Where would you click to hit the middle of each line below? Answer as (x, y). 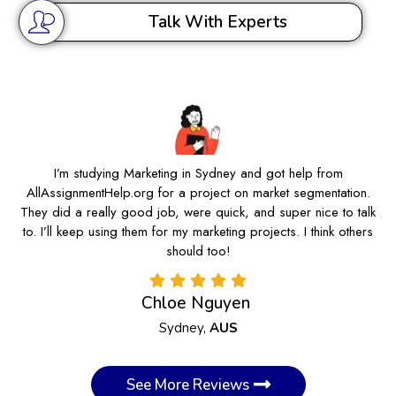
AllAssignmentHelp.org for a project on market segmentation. (198, 193)
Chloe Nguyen (196, 304)
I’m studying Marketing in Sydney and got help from (198, 174)
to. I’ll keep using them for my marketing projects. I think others (198, 232)
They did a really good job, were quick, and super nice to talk (198, 213)
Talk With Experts (217, 22)
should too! (198, 251)
